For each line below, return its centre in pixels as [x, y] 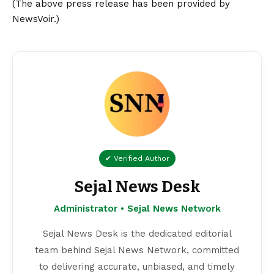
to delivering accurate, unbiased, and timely [137, 267]
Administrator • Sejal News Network [137, 209]
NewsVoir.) [36, 19]
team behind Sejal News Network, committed [137, 250]
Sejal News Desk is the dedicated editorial [137, 234]
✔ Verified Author [137, 159]
